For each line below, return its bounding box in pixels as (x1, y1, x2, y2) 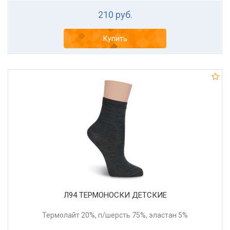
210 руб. (98, 9, 132, 21)
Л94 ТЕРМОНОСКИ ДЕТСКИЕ (63, 190, 167, 200)
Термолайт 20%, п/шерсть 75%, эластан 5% (42, 211, 188, 220)
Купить (103, 34, 127, 43)
